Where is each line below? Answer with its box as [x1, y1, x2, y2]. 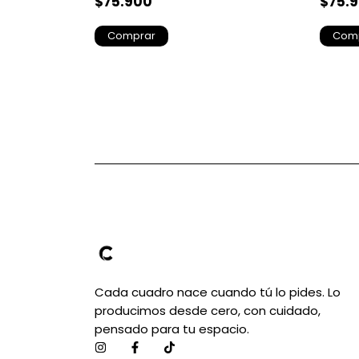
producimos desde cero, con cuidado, [95, 302, 321, 320]
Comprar [107, 28, 155, 44]
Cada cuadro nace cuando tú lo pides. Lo [95, 284, 341, 301]
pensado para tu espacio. [95, 321, 249, 338]
